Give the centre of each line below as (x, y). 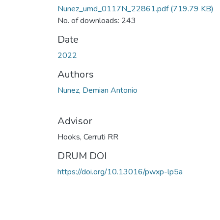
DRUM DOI (82, 156)
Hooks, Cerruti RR (88, 137)
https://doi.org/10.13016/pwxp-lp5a (120, 172)
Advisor (75, 121)
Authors (76, 74)
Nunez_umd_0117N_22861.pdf (113, 9)
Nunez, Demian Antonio (97, 90)
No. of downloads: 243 (97, 20)
